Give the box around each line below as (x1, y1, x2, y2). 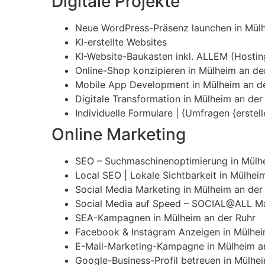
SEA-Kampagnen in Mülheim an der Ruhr (75, 212, 256, 224)
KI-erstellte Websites (75, 36, 167, 49)
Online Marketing (51, 124, 186, 145)
